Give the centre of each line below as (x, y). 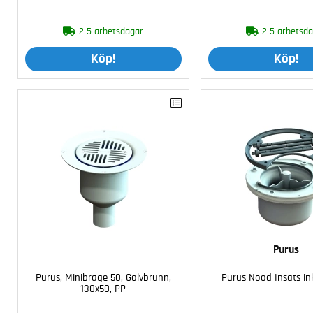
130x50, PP (103, 289)
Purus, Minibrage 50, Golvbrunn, (103, 278)
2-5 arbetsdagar (111, 31)
